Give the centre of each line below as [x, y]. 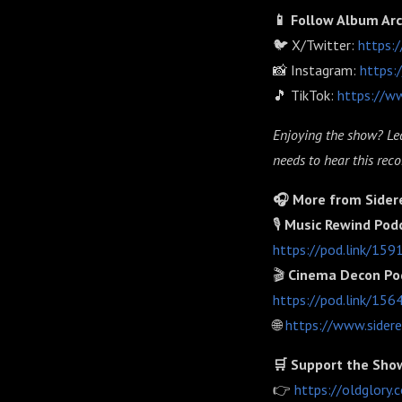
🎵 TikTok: [303, 95]
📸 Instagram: [315, 70]
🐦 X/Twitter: [314, 45]
